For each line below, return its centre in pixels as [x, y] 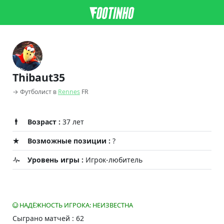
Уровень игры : [55, 160]
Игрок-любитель [113, 160]
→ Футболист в [35, 92]
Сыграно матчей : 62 [48, 218]
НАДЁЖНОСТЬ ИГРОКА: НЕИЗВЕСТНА [75, 205]
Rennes [69, 92]
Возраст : [44, 122]
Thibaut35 [39, 77]
